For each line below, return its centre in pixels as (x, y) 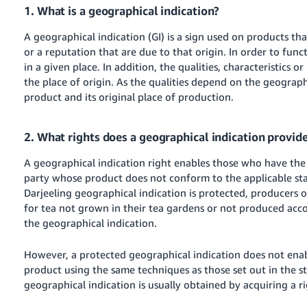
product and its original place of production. (129, 96)
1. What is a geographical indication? (122, 10)
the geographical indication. (91, 222)
